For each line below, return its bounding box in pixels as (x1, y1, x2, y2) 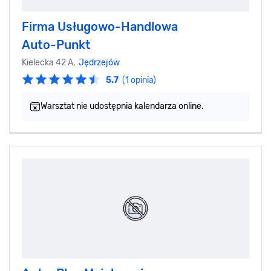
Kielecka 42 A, (22, 57, 79, 68)
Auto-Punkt (22, 38, 91, 53)
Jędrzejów (79, 57, 120, 68)
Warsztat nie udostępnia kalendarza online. (41, 101, 204, 112)
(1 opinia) (122, 75, 156, 86)
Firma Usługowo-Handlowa (22, 19, 178, 34)
